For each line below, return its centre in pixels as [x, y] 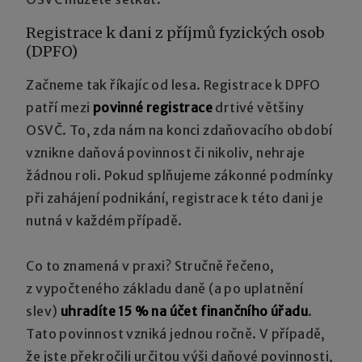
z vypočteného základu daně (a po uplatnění [165, 288]
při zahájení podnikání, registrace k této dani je [175, 198]
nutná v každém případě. [104, 220]
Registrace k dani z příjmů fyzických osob [176, 32]
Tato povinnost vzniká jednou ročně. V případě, [176, 333]
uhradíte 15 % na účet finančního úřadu [184, 311]
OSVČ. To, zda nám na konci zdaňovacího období [179, 130]
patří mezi [59, 107]
